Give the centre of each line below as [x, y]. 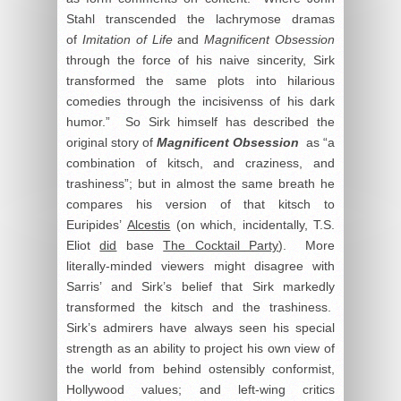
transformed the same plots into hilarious [200, 81]
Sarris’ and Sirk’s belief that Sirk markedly [200, 287]
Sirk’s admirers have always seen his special [200, 328]
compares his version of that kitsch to [200, 205]
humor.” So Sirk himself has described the [200, 122]
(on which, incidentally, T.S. [253, 225]
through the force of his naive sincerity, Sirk [200, 60]
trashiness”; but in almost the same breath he [200, 184]
